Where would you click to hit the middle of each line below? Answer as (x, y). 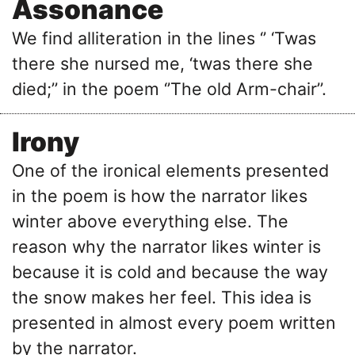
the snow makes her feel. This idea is (162, 297)
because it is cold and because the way (170, 271)
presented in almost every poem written (174, 322)
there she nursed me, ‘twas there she (162, 63)
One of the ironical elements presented (170, 170)
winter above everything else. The (150, 221)
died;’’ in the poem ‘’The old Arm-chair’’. (169, 88)
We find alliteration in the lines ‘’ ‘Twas (164, 38)
